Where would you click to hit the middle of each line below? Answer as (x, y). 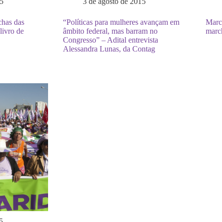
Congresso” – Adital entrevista (111, 40)
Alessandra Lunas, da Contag (109, 49)
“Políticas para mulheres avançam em (121, 22)
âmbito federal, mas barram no (110, 31)
